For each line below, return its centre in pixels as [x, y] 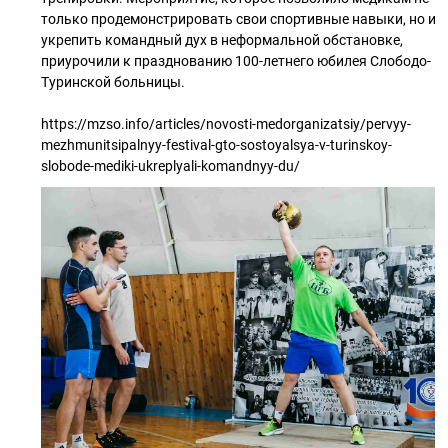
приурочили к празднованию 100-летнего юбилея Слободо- [236, 61]
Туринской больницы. [113, 82]
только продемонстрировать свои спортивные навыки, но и [238, 19]
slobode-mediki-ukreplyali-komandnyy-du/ [170, 166]
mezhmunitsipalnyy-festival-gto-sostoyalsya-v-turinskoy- [216, 145]
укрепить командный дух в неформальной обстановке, [222, 40]
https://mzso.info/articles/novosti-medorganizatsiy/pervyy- [226, 124]
